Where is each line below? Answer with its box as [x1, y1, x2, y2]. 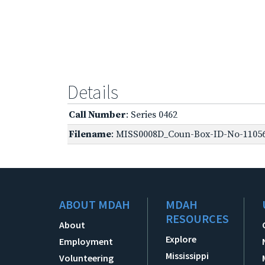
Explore [166, 232, 197, 245]
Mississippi [166, 249, 209, 261]
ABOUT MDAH [59, 196, 130, 212]
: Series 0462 [126, 108, 177, 121]
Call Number [69, 108, 126, 121]
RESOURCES [166, 211, 230, 226]
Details [67, 80, 118, 104]
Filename [69, 128, 111, 140]
